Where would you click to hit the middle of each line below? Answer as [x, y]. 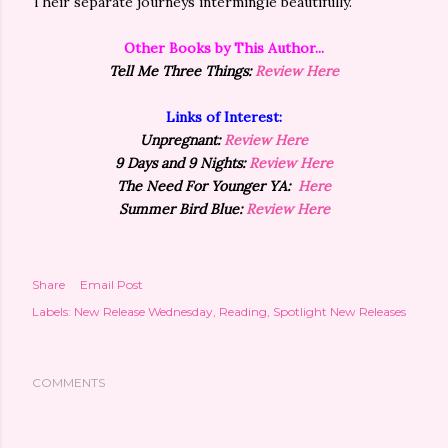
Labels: [51, 311]
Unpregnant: [182, 140]
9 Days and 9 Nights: [182, 163]
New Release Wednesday [143, 311]
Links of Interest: [224, 117]
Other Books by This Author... [224, 48]
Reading [243, 311]
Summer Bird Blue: [182, 209]
